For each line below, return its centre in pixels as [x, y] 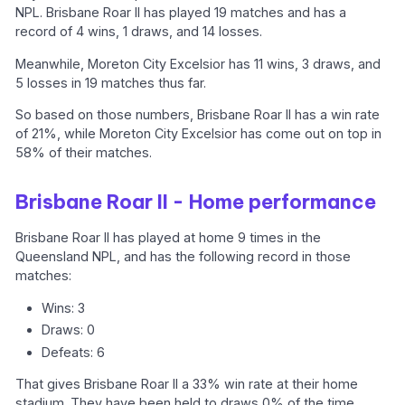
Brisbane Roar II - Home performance [196, 202]
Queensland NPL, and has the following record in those [184, 257]
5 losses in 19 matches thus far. [111, 82]
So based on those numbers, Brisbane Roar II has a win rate [198, 115]
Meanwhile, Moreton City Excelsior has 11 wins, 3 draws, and [198, 63]
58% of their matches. [84, 153]
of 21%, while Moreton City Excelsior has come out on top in [199, 134]
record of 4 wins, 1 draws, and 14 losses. [139, 32]
